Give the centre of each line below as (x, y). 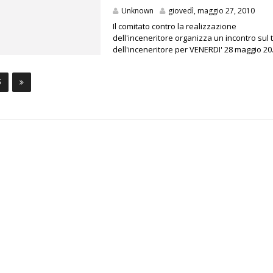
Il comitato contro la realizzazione (175, 26)
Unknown (138, 11)
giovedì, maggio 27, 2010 (212, 11)
